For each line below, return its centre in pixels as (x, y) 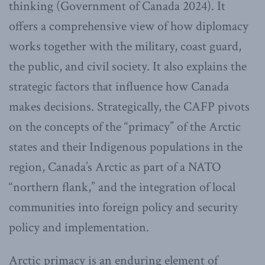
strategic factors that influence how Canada (119, 87)
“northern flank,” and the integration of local (122, 188)
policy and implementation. (79, 228)
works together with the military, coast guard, (125, 47)
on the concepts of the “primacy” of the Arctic (125, 127)
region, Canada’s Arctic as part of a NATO (115, 167)
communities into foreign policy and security (123, 208)
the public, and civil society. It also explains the (128, 67)
